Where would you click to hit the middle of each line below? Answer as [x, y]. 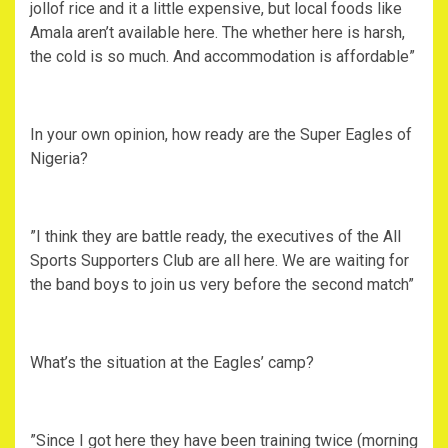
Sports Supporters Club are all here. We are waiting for [219, 261]
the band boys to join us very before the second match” [222, 285]
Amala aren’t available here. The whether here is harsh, [217, 33]
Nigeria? [59, 159]
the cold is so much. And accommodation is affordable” [222, 57]
